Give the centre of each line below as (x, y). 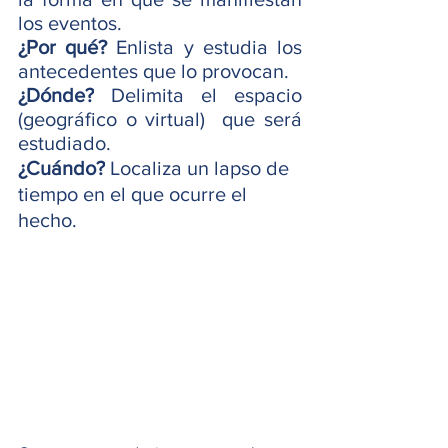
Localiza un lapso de (199, 167)
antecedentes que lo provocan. (156, 70)
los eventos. (70, 22)
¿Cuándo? (61, 167)
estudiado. (67, 142)
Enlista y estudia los (209, 46)
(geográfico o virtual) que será (160, 118)
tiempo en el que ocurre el (135, 193)
